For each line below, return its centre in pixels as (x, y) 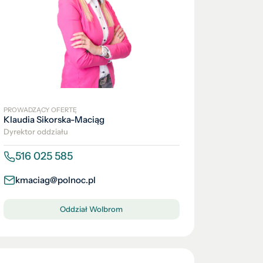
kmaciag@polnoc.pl (55, 180)
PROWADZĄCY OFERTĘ (40, 110)
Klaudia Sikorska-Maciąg (54, 119)
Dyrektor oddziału (36, 131)
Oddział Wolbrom (92, 209)
